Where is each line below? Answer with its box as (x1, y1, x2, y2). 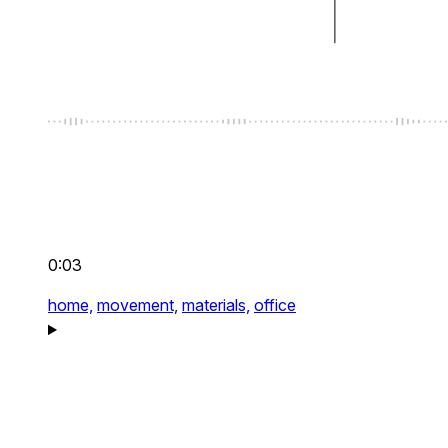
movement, (97, 295, 178, 316)
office (254, 295, 296, 316)
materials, (182, 295, 250, 316)
